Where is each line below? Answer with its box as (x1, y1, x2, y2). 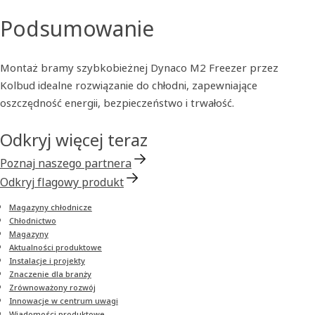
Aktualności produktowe (8, 242, 102, 252)
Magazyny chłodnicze (8, 202, 92, 212)
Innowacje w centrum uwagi (8, 295, 118, 306)
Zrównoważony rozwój (8, 282, 96, 292)
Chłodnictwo (8, 215, 56, 226)
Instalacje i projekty (8, 255, 85, 266)
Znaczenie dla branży (8, 269, 91, 279)
